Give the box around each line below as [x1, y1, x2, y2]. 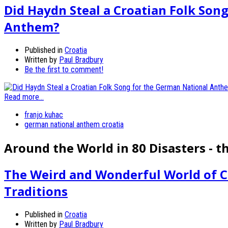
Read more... [4, 92, 44, 102]
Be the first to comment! [24, 64, 103, 74]
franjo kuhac [24, 109, 63, 120]
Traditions [4, 183, 68, 200]
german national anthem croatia [24, 119, 124, 129]
